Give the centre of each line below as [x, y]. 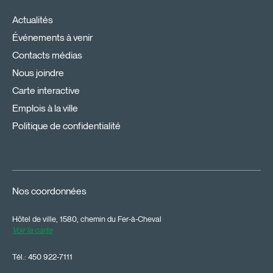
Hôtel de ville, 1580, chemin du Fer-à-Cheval [87, 218]
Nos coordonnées [49, 191]
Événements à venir [52, 37]
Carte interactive [46, 90]
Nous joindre [38, 73]
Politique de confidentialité [66, 126]
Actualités [33, 19]
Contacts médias [47, 55]
